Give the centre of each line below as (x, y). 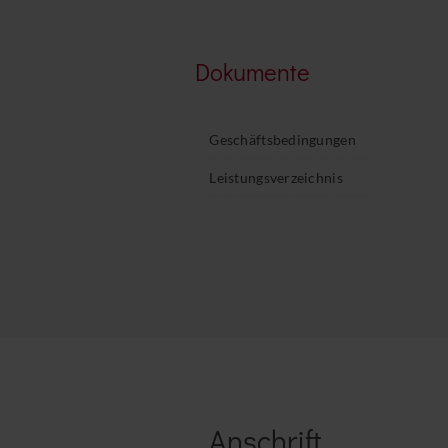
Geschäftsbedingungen (282, 139)
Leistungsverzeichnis (276, 177)
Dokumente (253, 71)
